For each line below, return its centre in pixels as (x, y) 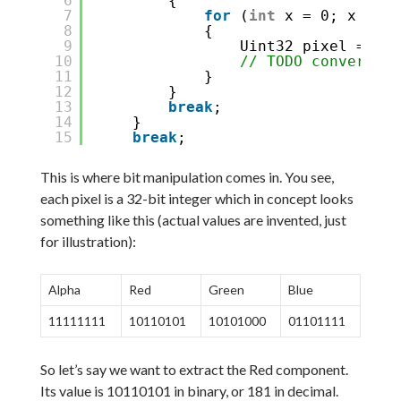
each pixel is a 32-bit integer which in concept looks (196, 198)
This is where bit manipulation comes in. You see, (187, 176)
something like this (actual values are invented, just (193, 219)
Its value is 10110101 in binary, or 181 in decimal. (189, 390)
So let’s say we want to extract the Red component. (194, 369)
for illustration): (88, 241)
